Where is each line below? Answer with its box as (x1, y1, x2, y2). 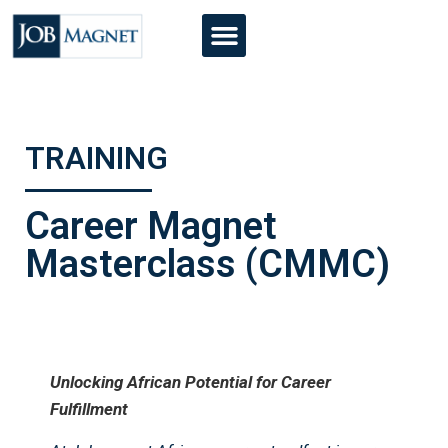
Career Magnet (25, 204, 277, 249)
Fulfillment (50, 399, 128, 420)
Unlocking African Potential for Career (50, 372, 331, 393)
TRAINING (25, 140, 168, 178)
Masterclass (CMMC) (25, 242, 390, 287)
